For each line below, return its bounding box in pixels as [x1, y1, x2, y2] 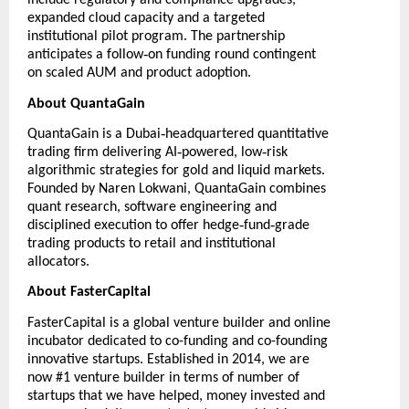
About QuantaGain [27, 96, 145, 111]
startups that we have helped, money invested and [27, 388, 325, 404]
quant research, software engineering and [27, 200, 277, 215]
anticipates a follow [27, 47, 143, 63]
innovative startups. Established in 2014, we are [27, 351, 309, 367]
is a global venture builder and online [106, 315, 330, 330]
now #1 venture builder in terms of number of [27, 370, 299, 385]
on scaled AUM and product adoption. [27, 66, 251, 81]
